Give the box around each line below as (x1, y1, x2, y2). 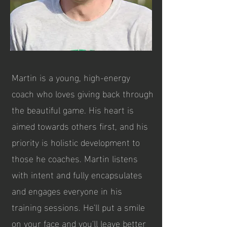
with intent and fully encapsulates (12, 166, 142, 182)
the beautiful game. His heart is (12, 101, 134, 118)
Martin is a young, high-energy (12, 68, 130, 85)
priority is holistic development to (12, 133, 140, 150)
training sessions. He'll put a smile (12, 198, 145, 215)
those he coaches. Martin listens (12, 149, 138, 166)
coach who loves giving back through (12, 85, 154, 101)
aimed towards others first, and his (12, 117, 148, 134)
